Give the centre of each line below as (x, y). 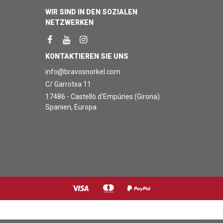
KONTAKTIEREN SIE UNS (87, 56)
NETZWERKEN (69, 22)
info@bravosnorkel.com (83, 72)
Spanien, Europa (71, 107)
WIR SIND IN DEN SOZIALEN (91, 12)
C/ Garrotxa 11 (68, 84)
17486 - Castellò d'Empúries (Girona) (102, 97)
